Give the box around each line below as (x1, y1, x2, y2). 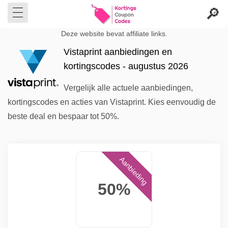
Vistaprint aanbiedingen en (64, 47, 172, 57)
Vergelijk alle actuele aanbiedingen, (64, 83, 193, 92)
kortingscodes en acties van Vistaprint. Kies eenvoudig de (8, 98, 216, 106)
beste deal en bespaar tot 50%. (8, 112, 119, 121)
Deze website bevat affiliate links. (61, 30, 167, 38)
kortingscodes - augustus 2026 (64, 61, 188, 71)
